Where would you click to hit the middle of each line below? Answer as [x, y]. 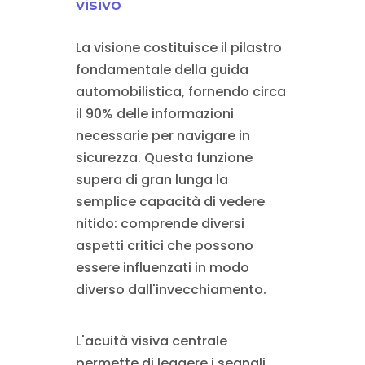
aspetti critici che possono [164, 246]
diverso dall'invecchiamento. [171, 290]
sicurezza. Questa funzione [164, 158]
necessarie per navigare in [163, 136]
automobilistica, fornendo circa [180, 92]
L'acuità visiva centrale [151, 341]
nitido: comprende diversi [160, 224]
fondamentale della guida [162, 70]
